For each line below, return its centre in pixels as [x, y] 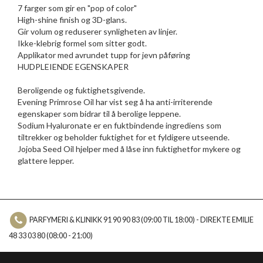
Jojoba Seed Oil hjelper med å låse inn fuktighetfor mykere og [129, 149]
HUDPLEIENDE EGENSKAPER [73, 67]
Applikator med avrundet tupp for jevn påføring [104, 55]
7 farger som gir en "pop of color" [77, 8]
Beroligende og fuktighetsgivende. [81, 90]
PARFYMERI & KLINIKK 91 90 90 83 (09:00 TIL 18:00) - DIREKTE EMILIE [141, 220]
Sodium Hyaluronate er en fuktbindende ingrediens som [119, 125]
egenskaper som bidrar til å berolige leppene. [99, 114]
